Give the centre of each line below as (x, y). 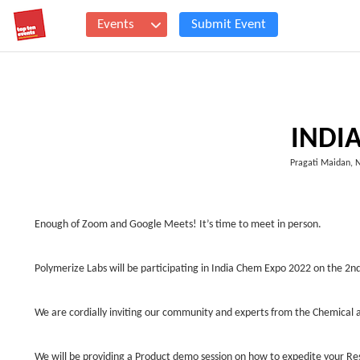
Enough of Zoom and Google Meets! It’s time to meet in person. (178, 225)
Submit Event (229, 25)
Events (116, 25)
